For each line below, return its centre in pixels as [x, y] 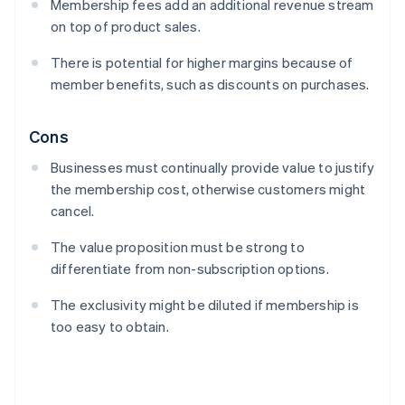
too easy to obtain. [110, 327]
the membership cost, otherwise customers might [208, 189]
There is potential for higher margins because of [202, 63]
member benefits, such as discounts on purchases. [210, 85]
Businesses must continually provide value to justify [213, 168]
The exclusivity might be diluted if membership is [205, 305]
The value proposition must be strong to [178, 247]
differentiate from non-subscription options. [190, 269]
